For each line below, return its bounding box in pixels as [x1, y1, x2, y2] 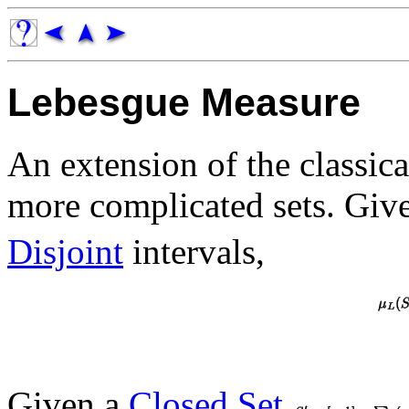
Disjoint [7, 232, 123, 272]
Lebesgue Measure [7, 79, 361, 124]
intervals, [123, 232, 265, 272]
